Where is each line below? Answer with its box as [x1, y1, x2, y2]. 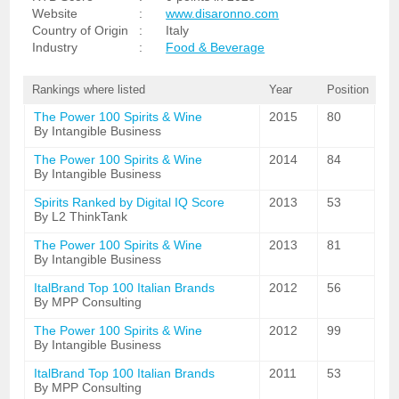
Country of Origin [32, 23, 129, 37]
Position [326, 83, 369, 96]
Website [32, 6, 78, 20]
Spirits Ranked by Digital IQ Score [34, 195, 225, 209]
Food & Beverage [166, 40, 265, 54]
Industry [32, 40, 78, 54]
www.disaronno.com [166, 6, 280, 20]
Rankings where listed [32, 83, 146, 96]
